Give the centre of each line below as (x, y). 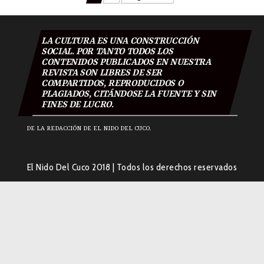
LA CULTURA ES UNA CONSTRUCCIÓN (120, 42)
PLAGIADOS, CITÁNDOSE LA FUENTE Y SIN (129, 95)
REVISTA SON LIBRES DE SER (102, 73)
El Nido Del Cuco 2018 (70, 167)
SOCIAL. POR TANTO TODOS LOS (107, 52)
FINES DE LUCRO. (77, 105)
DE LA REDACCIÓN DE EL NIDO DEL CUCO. (89, 129)
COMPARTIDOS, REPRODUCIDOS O (112, 84)
